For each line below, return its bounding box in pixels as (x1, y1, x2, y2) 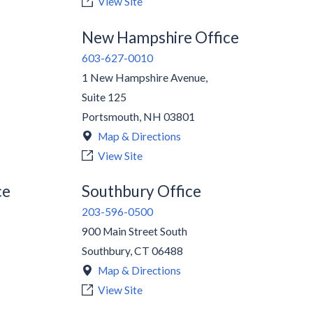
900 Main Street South (81, 225, 187, 238)
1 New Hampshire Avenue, (81, 71, 208, 84)
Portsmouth (81, 110, 139, 123)
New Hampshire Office (81, 27, 239, 47)
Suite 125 (81, 90, 126, 103)
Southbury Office (81, 182, 201, 201)
